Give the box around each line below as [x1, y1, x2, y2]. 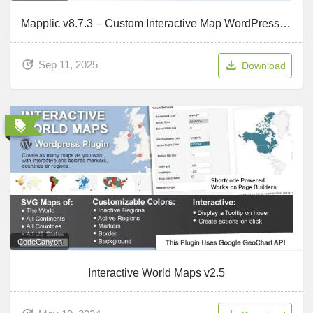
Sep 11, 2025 [38, 58, 98, 71]
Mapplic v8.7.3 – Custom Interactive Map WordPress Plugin [279, 17, 291, 29]
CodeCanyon [17, 237, 62, 246]
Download [242, 59, 286, 71]
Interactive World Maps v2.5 [88, 266, 225, 279]
